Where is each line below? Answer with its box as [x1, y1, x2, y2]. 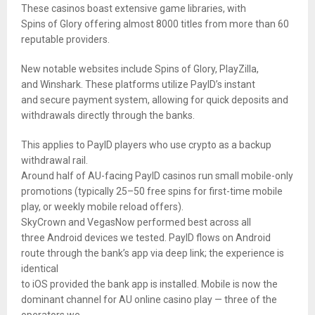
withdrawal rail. [21, 155, 88, 167]
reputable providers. [21, 34, 110, 46]
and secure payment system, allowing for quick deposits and [21, 94, 288, 106]
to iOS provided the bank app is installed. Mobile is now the [21, 278, 278, 290]
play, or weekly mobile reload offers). [21, 201, 184, 213]
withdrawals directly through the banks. [21, 110, 195, 122]
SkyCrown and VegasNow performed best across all [21, 217, 251, 229]
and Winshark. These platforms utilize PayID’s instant [21, 79, 255, 91]
